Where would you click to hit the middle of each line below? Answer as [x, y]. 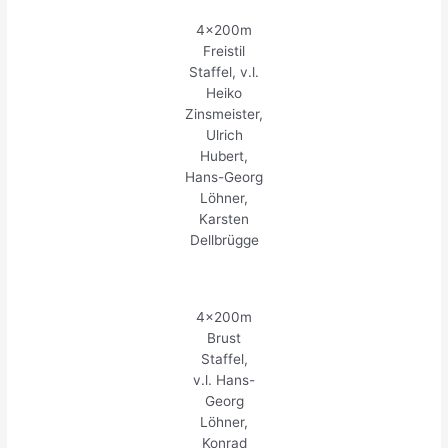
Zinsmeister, [224, 114]
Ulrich [224, 135]
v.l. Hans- [224, 379]
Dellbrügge [224, 240]
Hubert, [224, 156]
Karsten [224, 219]
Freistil [224, 51]
